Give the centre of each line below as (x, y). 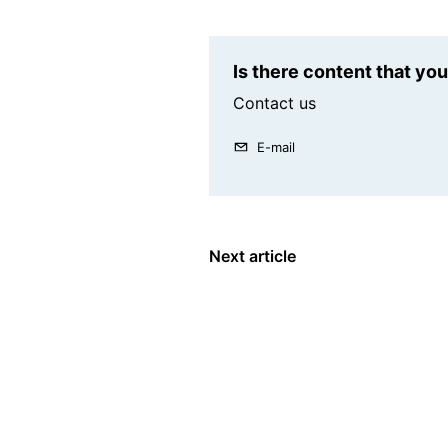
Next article (252, 256)
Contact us (274, 103)
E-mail (276, 147)
